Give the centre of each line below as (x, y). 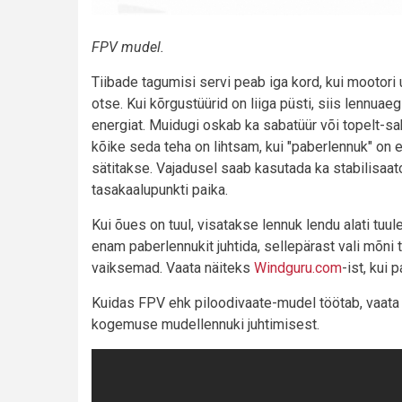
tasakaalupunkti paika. (160, 190)
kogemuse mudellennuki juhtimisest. (205, 325)
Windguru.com (298, 268)
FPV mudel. (128, 48)
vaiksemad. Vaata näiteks (173, 268)
